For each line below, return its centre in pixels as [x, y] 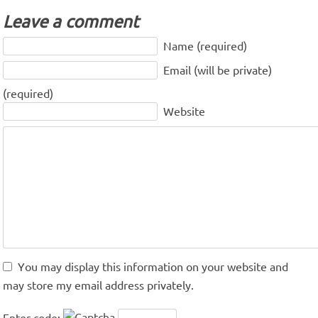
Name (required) [204, 46]
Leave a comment [71, 21]
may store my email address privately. [98, 285]
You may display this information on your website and [153, 267]
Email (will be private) [216, 70]
